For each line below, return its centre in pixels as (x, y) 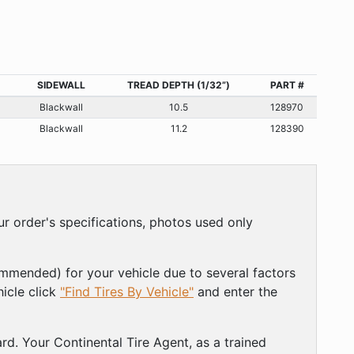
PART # (287, 85)
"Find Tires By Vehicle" (127, 291)
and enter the (235, 291)
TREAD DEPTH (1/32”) (179, 85)
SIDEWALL (61, 85)
